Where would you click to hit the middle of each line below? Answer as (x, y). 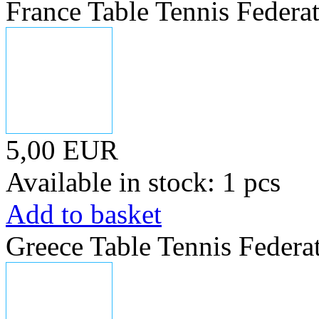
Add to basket (84, 214)
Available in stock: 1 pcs (143, 182)
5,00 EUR (62, 150)
